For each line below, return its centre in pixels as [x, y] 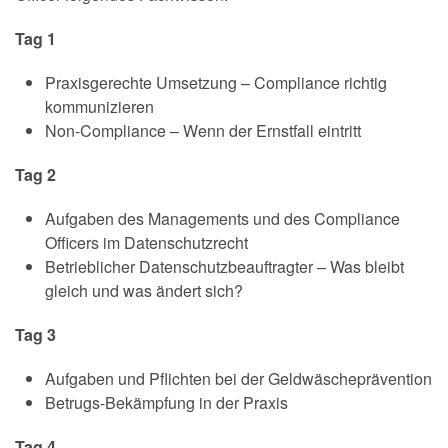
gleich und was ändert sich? [144, 290]
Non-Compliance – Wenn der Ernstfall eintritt [203, 130]
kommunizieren [99, 106]
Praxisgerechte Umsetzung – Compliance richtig [216, 82]
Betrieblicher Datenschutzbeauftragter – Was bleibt [224, 266]
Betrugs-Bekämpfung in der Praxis [166, 402]
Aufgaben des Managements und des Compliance [222, 218]
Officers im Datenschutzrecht [146, 242]
